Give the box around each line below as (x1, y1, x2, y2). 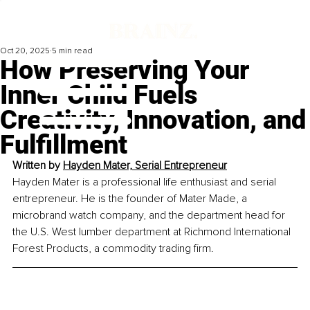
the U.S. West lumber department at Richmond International (12, 225, 293, 239)
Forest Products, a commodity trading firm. (12, 241, 214, 256)
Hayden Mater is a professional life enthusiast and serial (12, 175, 279, 190)
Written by (12, 158, 63, 173)
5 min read (52, 46, 93, 57)
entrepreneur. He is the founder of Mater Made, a (12, 192, 250, 206)
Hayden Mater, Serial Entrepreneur (63, 158, 227, 173)
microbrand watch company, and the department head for (12, 208, 288, 223)
